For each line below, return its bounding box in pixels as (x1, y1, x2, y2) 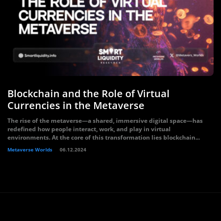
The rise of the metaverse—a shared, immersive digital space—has (7, 116, 203, 125)
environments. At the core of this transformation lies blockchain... (7, 133, 200, 142)
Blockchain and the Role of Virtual (7, 87, 170, 100)
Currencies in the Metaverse (7, 99, 145, 112)
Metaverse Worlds (7, 146, 52, 153)
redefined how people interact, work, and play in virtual (7, 125, 171, 133)
